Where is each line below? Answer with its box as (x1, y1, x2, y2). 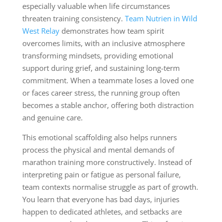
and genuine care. (22, 112, 83, 123)
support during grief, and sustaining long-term (22, 63, 180, 73)
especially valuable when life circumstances (22, 1, 170, 11)
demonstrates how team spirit (59, 26, 164, 36)
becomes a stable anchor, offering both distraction (22, 100, 194, 111)
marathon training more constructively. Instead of (22, 157, 192, 167)
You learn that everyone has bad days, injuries (22, 194, 179, 205)
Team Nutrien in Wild (124, 13, 197, 24)
